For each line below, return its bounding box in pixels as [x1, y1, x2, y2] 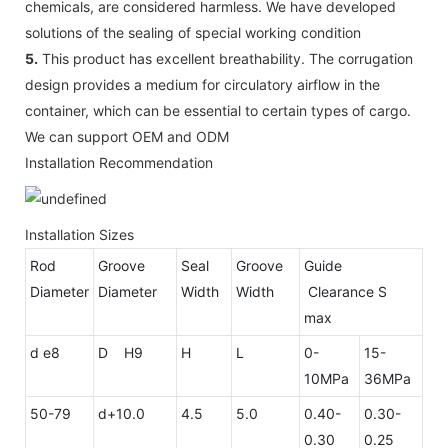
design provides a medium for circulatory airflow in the [25, 75, 380, 93]
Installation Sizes [25, 225, 134, 243]
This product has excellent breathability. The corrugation [38, 49, 413, 67]
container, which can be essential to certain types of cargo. [25, 101, 411, 119]
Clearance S [304, 282, 387, 300]
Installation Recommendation [25, 153, 213, 171]
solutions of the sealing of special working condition [25, 23, 361, 41]
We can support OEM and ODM [25, 127, 229, 145]
